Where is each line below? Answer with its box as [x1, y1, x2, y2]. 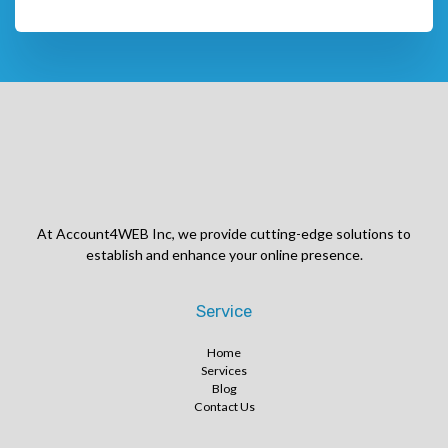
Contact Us [193, 398, 255, 414]
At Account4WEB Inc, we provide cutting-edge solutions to [37, 224, 411, 242]
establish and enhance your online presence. [85, 245, 363, 263]
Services [201, 362, 247, 378]
